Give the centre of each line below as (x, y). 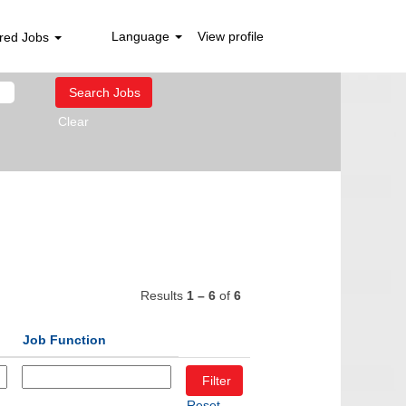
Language (142, 36)
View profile (230, 36)
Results (164, 295)
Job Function (64, 340)
